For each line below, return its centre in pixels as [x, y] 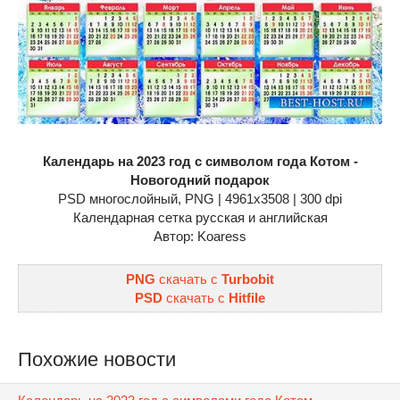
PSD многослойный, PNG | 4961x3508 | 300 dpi [200, 198]
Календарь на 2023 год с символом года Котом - [200, 161]
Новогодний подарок [200, 179]
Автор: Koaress [200, 236]
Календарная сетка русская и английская [200, 217]
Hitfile [247, 297]
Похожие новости [97, 359]
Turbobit [248, 279]
